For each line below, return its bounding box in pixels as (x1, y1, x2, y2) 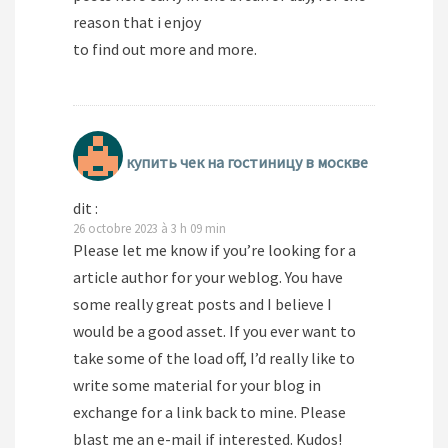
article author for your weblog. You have (73, 267, 343, 288)
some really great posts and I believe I (73, 294, 332, 315)
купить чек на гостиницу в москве (126, 152, 368, 173)
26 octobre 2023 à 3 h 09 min (73, 220, 226, 237)
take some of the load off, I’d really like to (73, 348, 355, 369)
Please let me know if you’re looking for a (73, 240, 356, 261)
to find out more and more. (73, 39, 257, 60)
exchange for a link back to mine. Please (73, 402, 346, 423)
